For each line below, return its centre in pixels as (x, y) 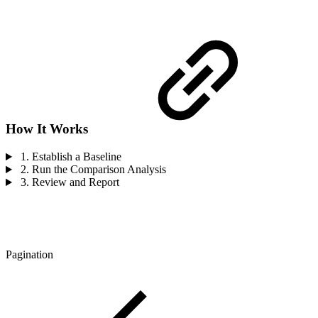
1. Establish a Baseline (69, 157)
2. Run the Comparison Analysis (92, 170)
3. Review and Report (68, 182)
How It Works (47, 129)
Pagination (29, 255)
